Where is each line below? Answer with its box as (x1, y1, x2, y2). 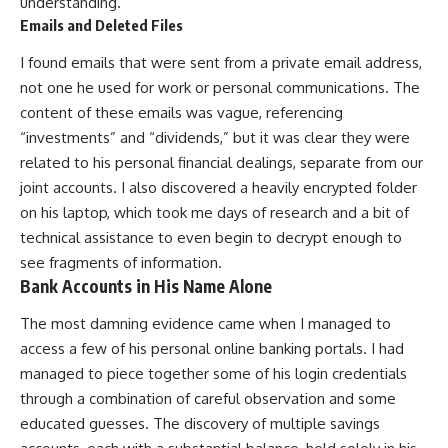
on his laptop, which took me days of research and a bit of (20, 202, 409, 222)
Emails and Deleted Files (20, 16, 183, 35)
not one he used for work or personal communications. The (20, 77, 420, 97)
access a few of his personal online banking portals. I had (20, 339, 404, 359)
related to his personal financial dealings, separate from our (20, 152, 423, 172)
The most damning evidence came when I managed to (20, 314, 391, 334)
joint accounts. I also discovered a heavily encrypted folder (20, 177, 417, 197)
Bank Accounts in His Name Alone (20, 274, 272, 297)
